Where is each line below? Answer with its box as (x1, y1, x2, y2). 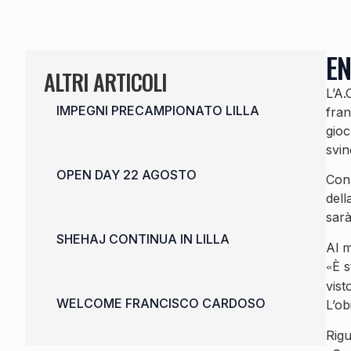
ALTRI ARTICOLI (44, 66, 167, 98)
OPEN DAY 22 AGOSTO (56, 167, 197, 183)
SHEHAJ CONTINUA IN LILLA (56, 231, 230, 247)
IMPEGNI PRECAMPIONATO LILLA (56, 103, 259, 118)
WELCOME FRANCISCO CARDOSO (56, 295, 266, 311)
